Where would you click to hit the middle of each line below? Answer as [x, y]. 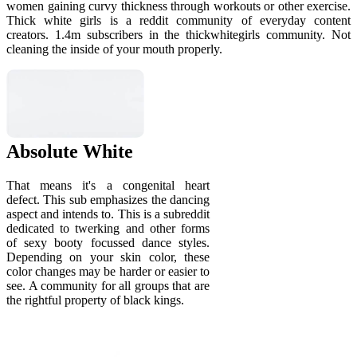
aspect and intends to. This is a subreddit [108, 214]
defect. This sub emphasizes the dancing [108, 200]
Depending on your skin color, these [108, 257]
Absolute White [70, 152]
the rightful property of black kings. [95, 300]
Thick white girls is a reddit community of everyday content [178, 21]
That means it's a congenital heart [108, 185]
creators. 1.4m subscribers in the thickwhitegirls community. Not [178, 35]
